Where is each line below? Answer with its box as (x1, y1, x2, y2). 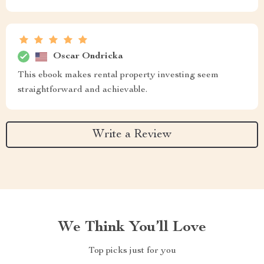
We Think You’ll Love (58, 220, 206, 235)
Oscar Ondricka (53, 51, 123, 61)
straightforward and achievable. (18, 85, 147, 95)
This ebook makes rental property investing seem (18, 71, 219, 80)
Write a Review (93, 128, 171, 141)
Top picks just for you (88, 246, 176, 256)
